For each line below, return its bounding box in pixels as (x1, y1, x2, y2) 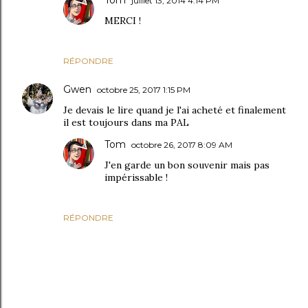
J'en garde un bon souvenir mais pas (104, 159, 269, 172)
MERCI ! (104, 14, 141, 27)
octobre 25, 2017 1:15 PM (97, 85, 190, 96)
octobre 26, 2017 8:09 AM (131, 140, 232, 151)
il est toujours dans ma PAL (63, 116, 189, 129)
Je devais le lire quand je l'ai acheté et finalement (63, 104, 286, 117)
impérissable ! (104, 171, 168, 184)
